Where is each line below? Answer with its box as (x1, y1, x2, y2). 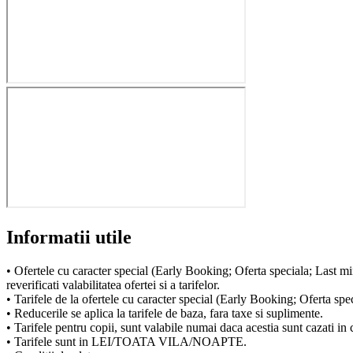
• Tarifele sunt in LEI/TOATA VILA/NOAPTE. (6, 335, 247, 349)
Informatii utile (6, 227, 132, 248)
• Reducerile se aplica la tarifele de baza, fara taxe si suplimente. (6, 307, 323, 321)
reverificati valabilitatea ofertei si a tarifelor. (6, 278, 220, 292)
